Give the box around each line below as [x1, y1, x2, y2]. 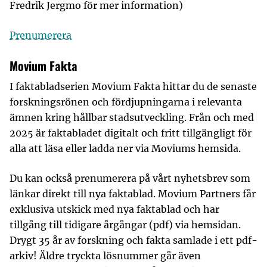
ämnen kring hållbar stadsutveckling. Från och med [10, 111, 254, 123]
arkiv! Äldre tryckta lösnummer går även [10, 250, 201, 262]
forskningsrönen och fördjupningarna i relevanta [10, 96, 242, 108]
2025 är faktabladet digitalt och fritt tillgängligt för [10, 127, 252, 139]
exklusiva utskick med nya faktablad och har [10, 203, 219, 215]
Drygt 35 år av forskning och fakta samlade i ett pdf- [10, 234, 257, 246]
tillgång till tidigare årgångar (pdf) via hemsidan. [10, 219, 241, 231]
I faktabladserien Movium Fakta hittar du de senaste [10, 80, 257, 92]
